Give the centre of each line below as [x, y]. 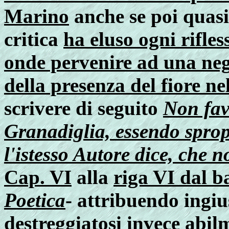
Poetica [35, 200]
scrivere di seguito [84, 108]
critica [34, 39]
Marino [37, 16]
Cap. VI [38, 177]
